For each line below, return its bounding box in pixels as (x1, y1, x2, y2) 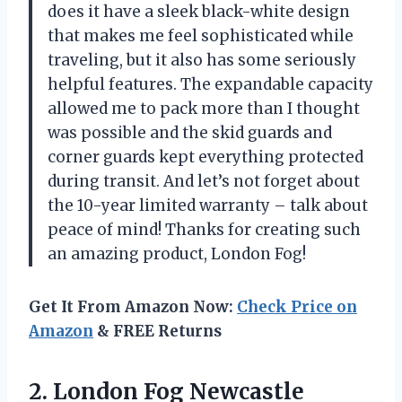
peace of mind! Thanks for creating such (48, 219, 361, 240)
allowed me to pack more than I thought (48, 98, 360, 118)
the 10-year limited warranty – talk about (48, 195, 368, 215)
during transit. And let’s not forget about (48, 170, 360, 191)
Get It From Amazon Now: (29, 296, 237, 317)
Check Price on (237, 296, 357, 317)
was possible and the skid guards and (48, 122, 332, 143)
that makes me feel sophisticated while (48, 25, 354, 46)
